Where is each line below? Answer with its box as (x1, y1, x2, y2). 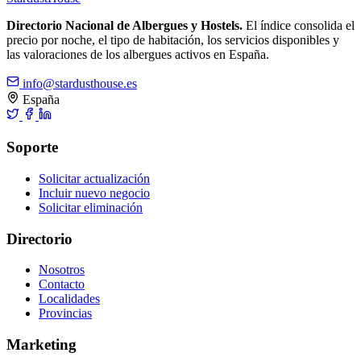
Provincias (39, 306, 92, 321)
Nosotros (39, 263, 85, 277)
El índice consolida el (243, 19, 355, 33)
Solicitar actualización (39, 171, 150, 185)
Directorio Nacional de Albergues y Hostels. (6, 19, 243, 33)
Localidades (39, 292, 100, 306)
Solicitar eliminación (39, 200, 143, 214)
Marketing (6, 336, 77, 354)
